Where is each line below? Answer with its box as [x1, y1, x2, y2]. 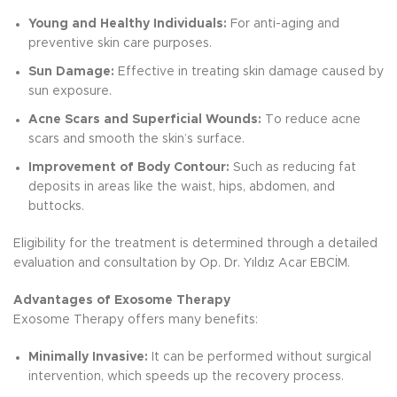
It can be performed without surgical [148, 351, 371, 363]
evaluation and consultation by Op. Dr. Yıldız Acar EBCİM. [13, 257, 350, 269]
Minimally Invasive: [28, 351, 148, 363]
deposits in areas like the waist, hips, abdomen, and [28, 181, 335, 193]
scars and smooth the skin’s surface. [28, 133, 245, 145]
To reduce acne [261, 113, 361, 126]
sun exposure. [28, 85, 112, 97]
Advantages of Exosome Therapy [13, 294, 230, 307]
